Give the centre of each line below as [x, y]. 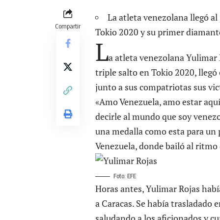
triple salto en [123, 72]
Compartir [68, 26]
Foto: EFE [125, 176]
